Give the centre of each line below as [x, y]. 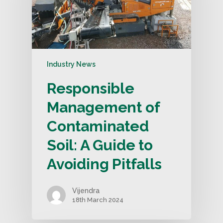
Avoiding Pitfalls [104, 164]
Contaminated [98, 126]
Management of [103, 107]
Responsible [91, 88]
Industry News [71, 64]
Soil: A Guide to [100, 145]
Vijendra [86, 190]
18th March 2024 [98, 200]
